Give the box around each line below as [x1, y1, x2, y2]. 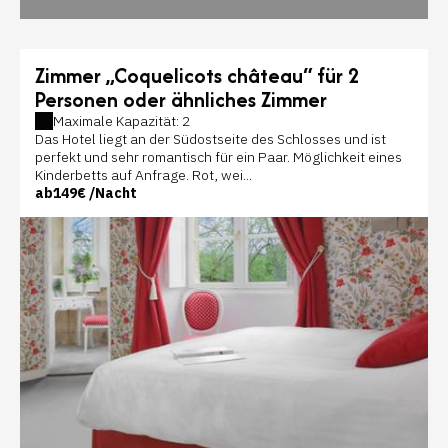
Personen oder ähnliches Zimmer [35, 85, 327, 115]
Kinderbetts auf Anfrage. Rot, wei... [35, 166, 252, 185]
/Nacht [86, 184, 137, 203]
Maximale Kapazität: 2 [53, 112, 190, 131]
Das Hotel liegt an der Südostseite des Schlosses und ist [35, 130, 386, 149]
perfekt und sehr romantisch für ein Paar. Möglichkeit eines [35, 148, 402, 167]
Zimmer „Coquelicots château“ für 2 [35, 61, 359, 91]
